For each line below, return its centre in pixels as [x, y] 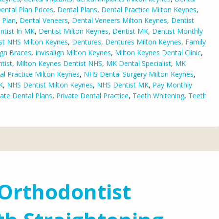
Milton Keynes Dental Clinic [158, 52]
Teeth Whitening [158, 95]
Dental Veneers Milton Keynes [120, 20]
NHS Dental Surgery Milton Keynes [139, 74]
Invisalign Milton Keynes [73, 52]
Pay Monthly [172, 85]
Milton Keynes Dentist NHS [59, 63]
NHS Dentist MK [123, 85]
